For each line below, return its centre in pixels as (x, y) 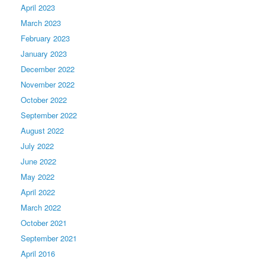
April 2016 (38, 253)
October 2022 (44, 99)
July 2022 (37, 146)
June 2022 (38, 161)
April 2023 (38, 7)
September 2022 (49, 115)
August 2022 (42, 130)
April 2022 (38, 192)
